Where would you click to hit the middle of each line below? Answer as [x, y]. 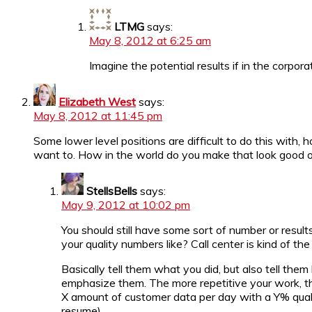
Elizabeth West [97, 101]
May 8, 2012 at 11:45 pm [98, 115]
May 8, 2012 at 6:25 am [150, 40]
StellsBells [112, 190]
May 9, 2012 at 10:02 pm [126, 204]
